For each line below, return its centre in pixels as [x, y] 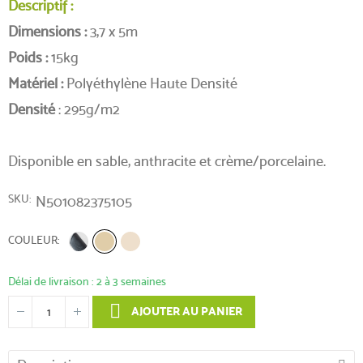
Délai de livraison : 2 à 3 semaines [87, 281]
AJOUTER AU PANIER [186, 311]
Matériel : [36, 83]
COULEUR [33, 239]
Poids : [28, 57]
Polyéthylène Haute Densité [150, 83]
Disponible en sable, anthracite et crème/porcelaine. [167, 160]
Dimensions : [47, 31]
